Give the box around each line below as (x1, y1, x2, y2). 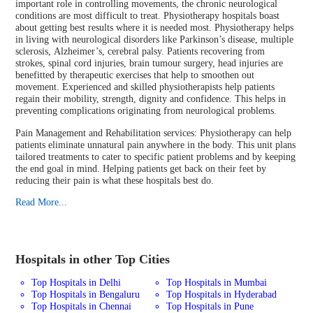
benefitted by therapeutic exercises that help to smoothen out (15, 69, 255, 81)
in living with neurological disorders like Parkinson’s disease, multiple (15, 34, 294, 45)
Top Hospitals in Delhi (31, 277, 121, 289)
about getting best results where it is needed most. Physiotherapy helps (15, 22, 294, 34)
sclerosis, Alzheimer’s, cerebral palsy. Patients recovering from (15, 45, 265, 57)
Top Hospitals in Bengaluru (31, 289, 140, 300)
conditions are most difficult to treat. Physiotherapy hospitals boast (15, 10, 280, 22)
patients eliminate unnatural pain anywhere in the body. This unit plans (15, 138, 296, 150)
